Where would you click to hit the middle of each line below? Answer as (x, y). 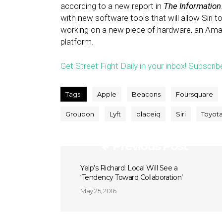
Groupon (80, 114)
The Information (192, 6)
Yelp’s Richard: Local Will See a (129, 168)
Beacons (146, 94)
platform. (77, 42)
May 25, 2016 (98, 191)
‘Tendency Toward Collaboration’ (132, 177)
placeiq (148, 114)
